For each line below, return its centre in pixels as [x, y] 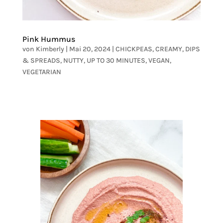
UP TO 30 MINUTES [116, 60]
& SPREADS [41, 60]
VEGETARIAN [42, 72]
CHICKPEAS [134, 49]
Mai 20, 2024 [90, 49]
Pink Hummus [49, 39]
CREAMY [168, 49]
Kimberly [50, 49]
